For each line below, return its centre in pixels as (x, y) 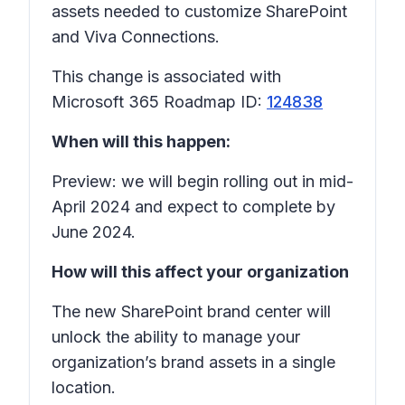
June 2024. (94, 232)
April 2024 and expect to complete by (193, 207)
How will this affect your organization (200, 272)
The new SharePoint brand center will (191, 311)
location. (84, 387)
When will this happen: (141, 141)
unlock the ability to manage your (176, 337)
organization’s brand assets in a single (193, 362)
